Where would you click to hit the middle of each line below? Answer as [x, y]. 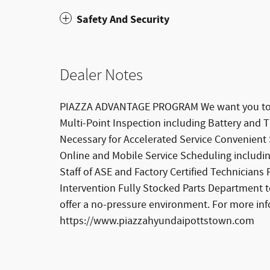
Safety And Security [123, 20]
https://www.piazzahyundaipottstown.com [157, 221]
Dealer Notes [101, 75]
